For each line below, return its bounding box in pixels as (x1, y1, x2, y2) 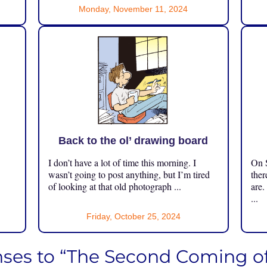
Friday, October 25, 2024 (86, 211, 181, 221)
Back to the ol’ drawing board (58, 134, 209, 147)
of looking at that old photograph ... (48, 179, 181, 193)
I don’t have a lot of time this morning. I (48, 156, 196, 169)
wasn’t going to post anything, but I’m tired (48, 167, 210, 181)
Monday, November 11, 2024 (79, 4, 188, 14)
